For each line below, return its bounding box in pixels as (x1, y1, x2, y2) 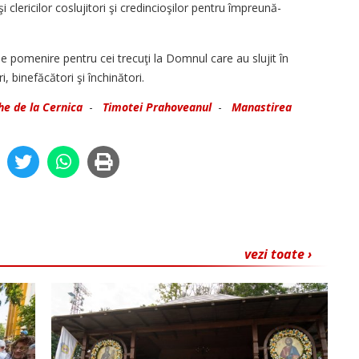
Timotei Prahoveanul (103, 99, 212, 115)
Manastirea (232, 99, 292, 115)
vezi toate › (244, 245, 312, 264)
